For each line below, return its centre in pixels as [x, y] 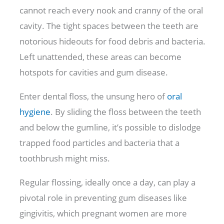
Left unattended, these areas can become [101, 57]
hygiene [35, 112]
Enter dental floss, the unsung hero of [93, 96]
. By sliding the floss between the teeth [126, 112]
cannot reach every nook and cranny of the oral [111, 10]
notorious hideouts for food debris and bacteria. [113, 41]
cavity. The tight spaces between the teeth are [109, 26]
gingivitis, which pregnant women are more [103, 213]
